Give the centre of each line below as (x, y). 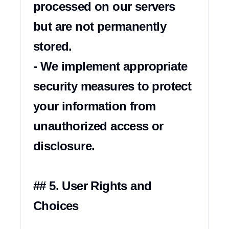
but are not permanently (100, 26)
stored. (53, 46)
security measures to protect (112, 86)
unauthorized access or (98, 126)
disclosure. (64, 146)
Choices (56, 206)
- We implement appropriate (110, 66)
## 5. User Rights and (93, 186)
